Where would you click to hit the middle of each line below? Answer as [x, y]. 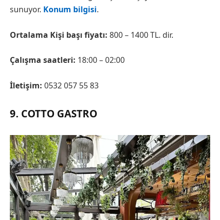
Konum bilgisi [70, 10]
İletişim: [26, 85]
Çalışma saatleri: [43, 60]
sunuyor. [27, 10]
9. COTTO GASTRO [54, 113]
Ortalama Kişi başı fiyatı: [59, 35]
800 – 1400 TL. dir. [140, 35]
